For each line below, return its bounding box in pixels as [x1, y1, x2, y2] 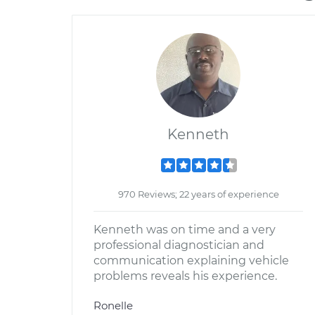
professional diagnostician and [94, 238, 264, 252]
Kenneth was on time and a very [94, 223, 276, 236]
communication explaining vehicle [94, 254, 289, 267]
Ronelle [94, 299, 133, 312]
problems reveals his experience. [94, 269, 277, 283]
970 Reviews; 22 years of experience [117, 188, 279, 200]
